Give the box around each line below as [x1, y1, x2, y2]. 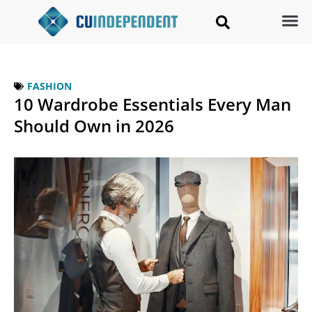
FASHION [27, 79, 72, 93]
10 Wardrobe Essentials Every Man [14, 93, 291, 116]
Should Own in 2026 [14, 114, 174, 138]
